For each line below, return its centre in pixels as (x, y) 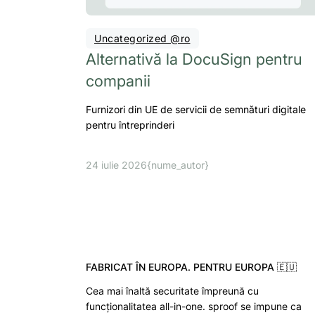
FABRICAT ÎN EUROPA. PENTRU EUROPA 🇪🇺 (191, 267)
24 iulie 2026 (116, 165)
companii (118, 81)
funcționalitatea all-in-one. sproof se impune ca (194, 307)
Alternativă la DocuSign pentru (194, 59)
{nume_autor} (178, 165)
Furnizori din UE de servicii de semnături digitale (196, 110)
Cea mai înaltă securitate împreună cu (172, 291)
